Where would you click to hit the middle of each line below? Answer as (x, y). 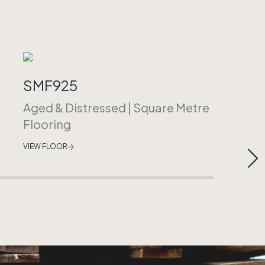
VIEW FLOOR (45, 146)
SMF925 (50, 85)
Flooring (47, 124)
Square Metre (171, 107)
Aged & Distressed (75, 107)
